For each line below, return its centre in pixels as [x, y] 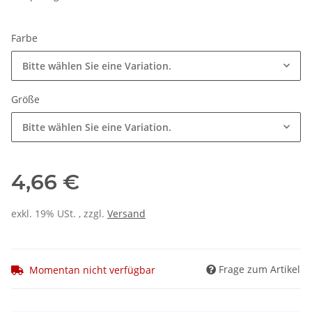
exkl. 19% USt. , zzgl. [59, 214]
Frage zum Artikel [259, 269]
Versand [126, 214]
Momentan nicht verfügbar [92, 270]
